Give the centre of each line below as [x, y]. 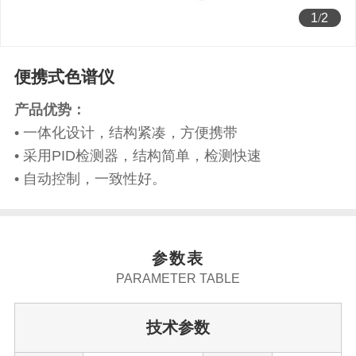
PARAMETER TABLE [178, 278]
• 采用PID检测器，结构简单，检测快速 [137, 155]
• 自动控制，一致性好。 [90, 178]
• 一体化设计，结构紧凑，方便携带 [126, 132]
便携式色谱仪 [64, 77]
